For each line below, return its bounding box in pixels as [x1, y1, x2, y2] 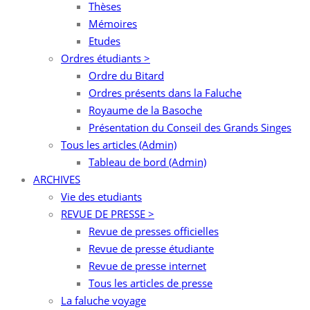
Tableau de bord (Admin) [89, 155, 206, 169]
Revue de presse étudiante [89, 241, 214, 255]
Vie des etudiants [61, 190, 142, 203]
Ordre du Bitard [89, 69, 164, 82]
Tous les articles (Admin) [61, 138, 176, 152]
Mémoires [89, 17, 137, 30]
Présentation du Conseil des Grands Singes [89, 120, 291, 134]
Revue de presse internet [89, 259, 206, 273]
